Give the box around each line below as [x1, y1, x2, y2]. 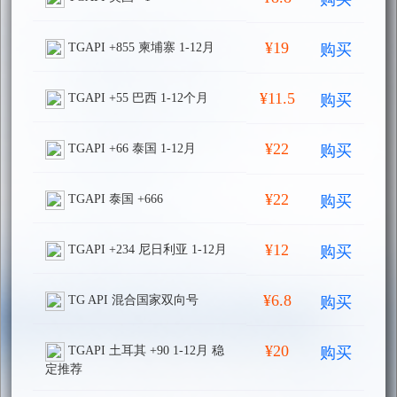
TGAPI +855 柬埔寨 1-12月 [65, 41, 214, 55]
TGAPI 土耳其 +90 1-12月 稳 [65, 344, 224, 358]
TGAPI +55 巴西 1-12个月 [65, 91, 208, 105]
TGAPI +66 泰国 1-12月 [65, 142, 196, 156]
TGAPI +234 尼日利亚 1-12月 [65, 243, 227, 257]
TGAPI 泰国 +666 [65, 192, 163, 206]
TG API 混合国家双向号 [65, 293, 198, 307]
